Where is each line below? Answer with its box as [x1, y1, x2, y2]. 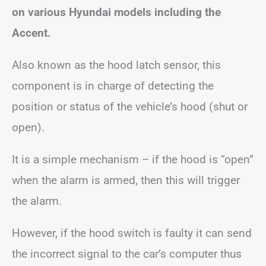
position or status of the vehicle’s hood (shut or [12, 100, 248, 113]
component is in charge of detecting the [12, 79, 214, 93]
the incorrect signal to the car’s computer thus [12, 247, 242, 261]
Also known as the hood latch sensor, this [12, 58, 221, 72]
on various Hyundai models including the [12, 5, 221, 19]
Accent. [12, 26, 51, 40]
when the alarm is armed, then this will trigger [12, 173, 240, 187]
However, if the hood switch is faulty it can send [12, 226, 252, 240]
